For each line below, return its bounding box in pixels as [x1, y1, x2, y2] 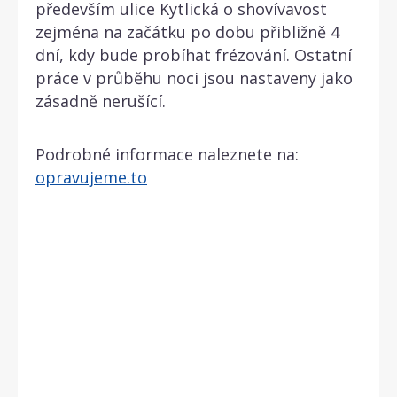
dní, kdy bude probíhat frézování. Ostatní [35, 43, 352, 66]
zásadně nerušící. [35, 90, 166, 112]
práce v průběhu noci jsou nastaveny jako [35, 66, 353, 89]
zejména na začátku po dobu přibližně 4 [35, 20, 339, 43]
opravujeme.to [35, 166, 147, 188]
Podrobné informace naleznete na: [35, 143, 299, 165]
